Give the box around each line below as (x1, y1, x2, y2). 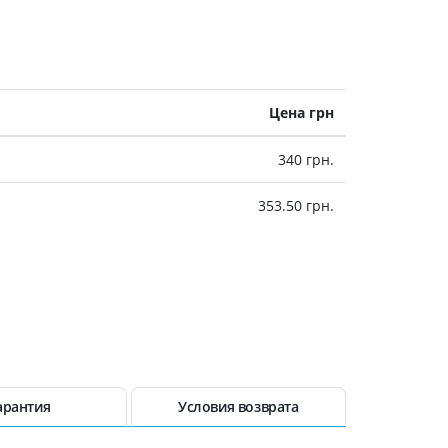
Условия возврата (177, 396, 299, 416)
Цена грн (268, 102, 334, 122)
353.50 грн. (257, 195, 334, 215)
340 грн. (277, 149, 334, 169)
